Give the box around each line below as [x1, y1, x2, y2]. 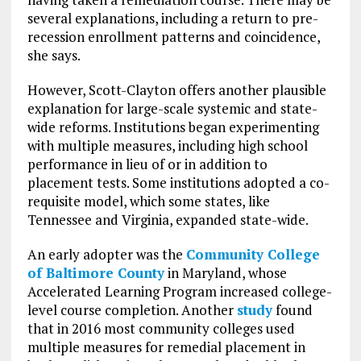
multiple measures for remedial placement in [27, 337, 305, 356]
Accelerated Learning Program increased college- [27, 281, 332, 301]
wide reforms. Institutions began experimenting [27, 117, 319, 136]
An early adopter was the [27, 244, 186, 263]
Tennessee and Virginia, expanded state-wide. [27, 210, 309, 229]
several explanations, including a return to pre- [27, 8, 318, 27]
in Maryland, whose [164, 263, 287, 282]
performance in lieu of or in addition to [27, 154, 268, 173]
